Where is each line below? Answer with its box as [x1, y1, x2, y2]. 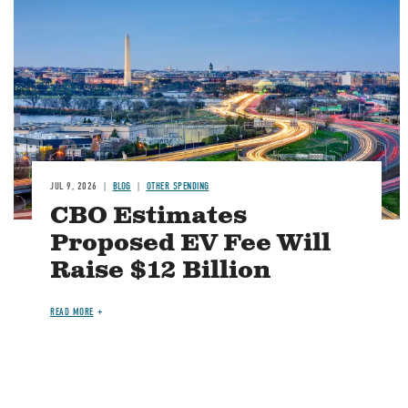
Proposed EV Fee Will [50, 228, 331, 260]
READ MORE [50, 306, 94, 319]
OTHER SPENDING [146, 180, 209, 193]
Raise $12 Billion [50, 255, 270, 288]
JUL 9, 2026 [50, 180, 97, 193]
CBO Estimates [50, 200, 247, 233]
